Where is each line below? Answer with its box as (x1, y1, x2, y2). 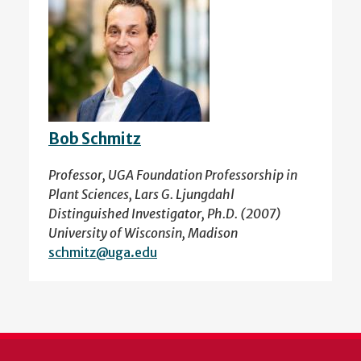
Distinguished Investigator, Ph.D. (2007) (48, 205, 281, 222)
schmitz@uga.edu (48, 244, 157, 261)
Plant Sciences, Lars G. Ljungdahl (48, 186, 234, 203)
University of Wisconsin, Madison (48, 225, 238, 242)
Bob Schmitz (48, 129, 141, 148)
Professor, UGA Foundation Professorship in (48, 167, 297, 184)
